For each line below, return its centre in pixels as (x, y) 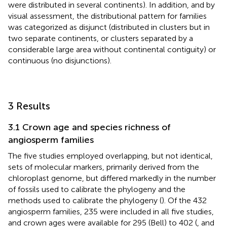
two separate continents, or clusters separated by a (101, 38)
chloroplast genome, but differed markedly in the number (112, 178)
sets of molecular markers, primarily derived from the (104, 167)
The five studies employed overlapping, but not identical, (110, 156)
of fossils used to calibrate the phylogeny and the (97, 189)
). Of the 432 (184, 200)
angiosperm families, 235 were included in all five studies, (111, 211)
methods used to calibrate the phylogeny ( (85, 200)
